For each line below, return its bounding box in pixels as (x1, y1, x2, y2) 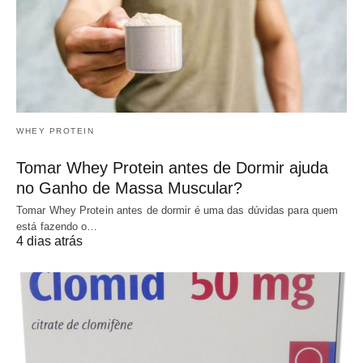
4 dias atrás (16, 234, 83, 249)
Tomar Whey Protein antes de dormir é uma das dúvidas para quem (16, 204, 339, 217)
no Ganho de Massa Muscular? (16, 179, 242, 198)
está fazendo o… (16, 220, 98, 233)
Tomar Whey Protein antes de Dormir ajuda (16, 159, 328, 177)
